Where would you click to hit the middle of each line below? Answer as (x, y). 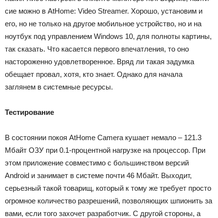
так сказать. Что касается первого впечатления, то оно (97, 49)
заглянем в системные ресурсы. (59, 87)
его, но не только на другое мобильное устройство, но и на (103, 24)
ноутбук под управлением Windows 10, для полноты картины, (108, 36)
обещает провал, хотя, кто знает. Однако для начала (94, 74)
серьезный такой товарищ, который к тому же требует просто (108, 188)
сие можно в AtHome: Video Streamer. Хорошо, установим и (104, 11)
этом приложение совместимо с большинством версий (97, 163)
